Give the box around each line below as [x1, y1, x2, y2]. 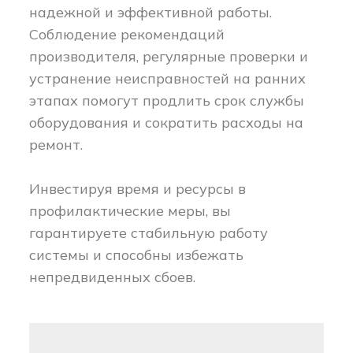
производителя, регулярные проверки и [29, 46, 309, 65]
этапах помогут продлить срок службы [29, 91, 305, 110]
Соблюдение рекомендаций [29, 24, 225, 43]
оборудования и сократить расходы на [29, 113, 304, 132]
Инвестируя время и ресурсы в [29, 179, 247, 198]
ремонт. [29, 135, 84, 154]
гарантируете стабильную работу [29, 223, 269, 242]
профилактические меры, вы [29, 201, 232, 220]
